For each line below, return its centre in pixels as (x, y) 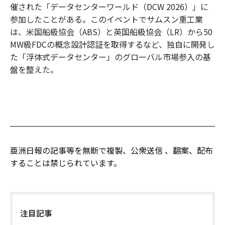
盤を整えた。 (34, 69)
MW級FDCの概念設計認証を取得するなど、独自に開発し (113, 44)
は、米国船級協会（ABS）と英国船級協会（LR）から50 (111, 31)
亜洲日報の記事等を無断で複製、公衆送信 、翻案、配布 (111, 150)
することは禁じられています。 (66, 162)
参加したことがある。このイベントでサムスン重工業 (106, 19)
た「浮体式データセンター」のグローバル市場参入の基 (110, 57)
